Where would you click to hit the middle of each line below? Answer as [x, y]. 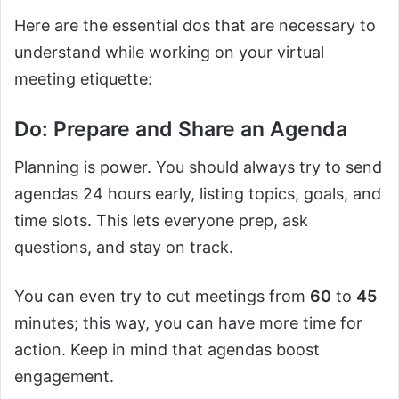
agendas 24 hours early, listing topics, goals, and [198, 193]
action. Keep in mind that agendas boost [167, 349]
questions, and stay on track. [124, 247]
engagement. [64, 376]
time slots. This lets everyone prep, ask [161, 220]
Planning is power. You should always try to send [198, 167]
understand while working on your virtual [169, 53]
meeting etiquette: [85, 79]
